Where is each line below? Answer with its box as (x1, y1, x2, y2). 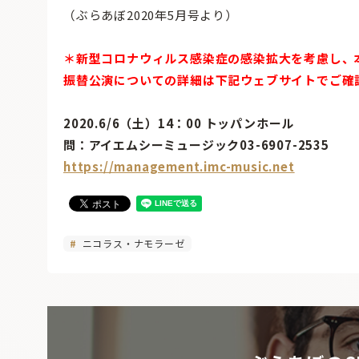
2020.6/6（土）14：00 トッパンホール (63, 115, 295, 132)
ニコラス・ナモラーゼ (79, 236, 185, 251)
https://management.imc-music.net (63, 158, 295, 175)
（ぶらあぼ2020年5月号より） (63, 6, 238, 24)
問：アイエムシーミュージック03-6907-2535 (63, 136, 329, 154)
